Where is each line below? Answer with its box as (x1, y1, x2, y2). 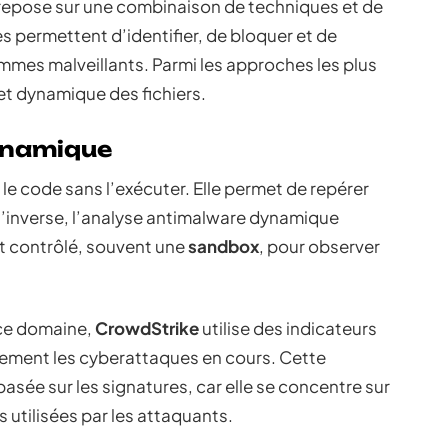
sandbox (188, 235, 259, 257)
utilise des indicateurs (199, 317, 377, 339)
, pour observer (259, 235, 380, 257)
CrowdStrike (95, 317, 199, 339)
